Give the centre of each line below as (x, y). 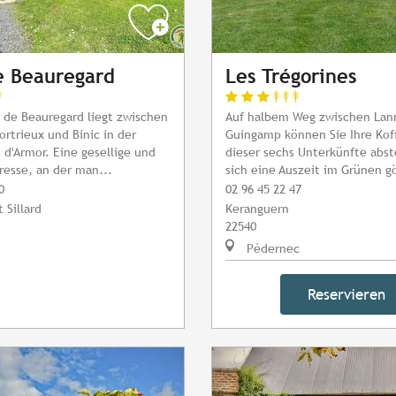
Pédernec (271, 248)
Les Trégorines (291, 77)
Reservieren (346, 295)
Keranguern (257, 209)
